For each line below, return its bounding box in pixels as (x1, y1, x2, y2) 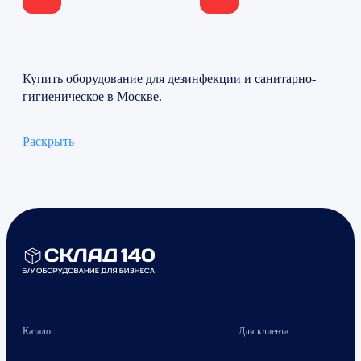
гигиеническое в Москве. (23, 89, 162, 104)
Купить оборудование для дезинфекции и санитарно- (23, 72, 316, 86)
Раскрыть (23, 135, 74, 149)
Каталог (23, 326, 55, 338)
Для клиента (238, 326, 288, 338)
